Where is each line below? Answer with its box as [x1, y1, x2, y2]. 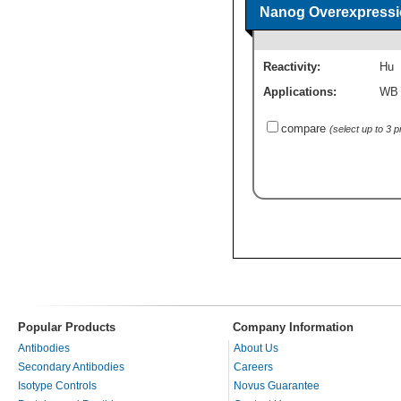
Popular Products [18, 320, 115, 335]
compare [281, 122, 326, 136]
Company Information [233, 320, 354, 335]
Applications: [263, 85, 337, 99]
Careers [234, 361, 273, 374]
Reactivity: [263, 60, 320, 74]
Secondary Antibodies [18, 361, 124, 374]
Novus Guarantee [234, 380, 320, 393]
